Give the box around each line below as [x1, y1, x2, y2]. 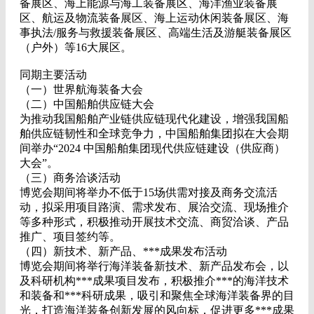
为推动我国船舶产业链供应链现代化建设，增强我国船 [20, 113, 289, 125]
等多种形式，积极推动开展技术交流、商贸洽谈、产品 [20, 216, 289, 228]
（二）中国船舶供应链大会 [20, 98, 154, 110]
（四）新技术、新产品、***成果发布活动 [20, 245, 227, 257]
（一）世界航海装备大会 [20, 83, 143, 95]
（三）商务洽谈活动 [20, 172, 121, 184]
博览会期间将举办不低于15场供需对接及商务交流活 [20, 186, 278, 198]
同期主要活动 [20, 69, 87, 81]
